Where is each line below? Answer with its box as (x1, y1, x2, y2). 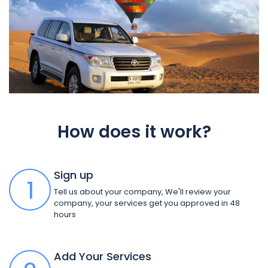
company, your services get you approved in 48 (54, 197, 240, 209)
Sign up (54, 167, 93, 183)
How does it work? (57, 120, 211, 144)
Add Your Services (54, 249, 151, 264)
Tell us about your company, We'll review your (54, 186, 231, 198)
